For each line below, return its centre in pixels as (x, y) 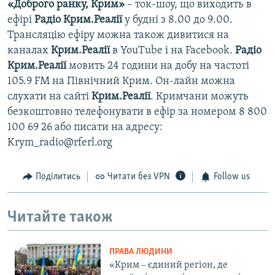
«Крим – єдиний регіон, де (168, 265)
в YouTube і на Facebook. (172, 51)
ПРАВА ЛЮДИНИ (141, 252)
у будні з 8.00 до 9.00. (179, 20)
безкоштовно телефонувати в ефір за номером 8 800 (137, 112)
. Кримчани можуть (199, 97)
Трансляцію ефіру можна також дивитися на (118, 36)
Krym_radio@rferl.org (60, 143)
